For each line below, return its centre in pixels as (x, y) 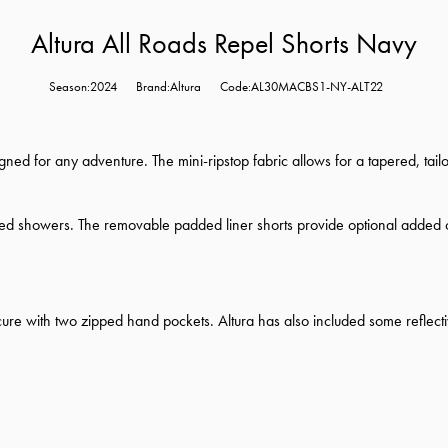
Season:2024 (83, 86)
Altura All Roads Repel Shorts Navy (224, 42)
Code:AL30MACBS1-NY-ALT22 (301, 86)
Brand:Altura (168, 86)
